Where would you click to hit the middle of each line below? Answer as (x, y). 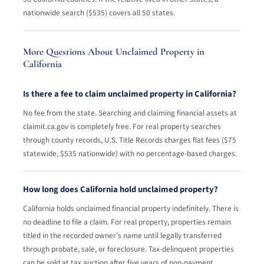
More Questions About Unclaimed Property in (114, 52)
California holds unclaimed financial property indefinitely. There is (131, 209)
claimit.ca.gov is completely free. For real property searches (122, 127)
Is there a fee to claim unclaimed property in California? (130, 94)
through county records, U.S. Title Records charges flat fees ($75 (130, 140)
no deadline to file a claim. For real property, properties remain (127, 222)
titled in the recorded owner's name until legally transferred (122, 236)
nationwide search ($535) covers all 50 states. (99, 13)
